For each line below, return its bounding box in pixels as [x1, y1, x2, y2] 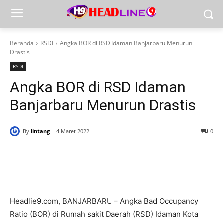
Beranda [10, 39, 34, 47]
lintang [31, 127, 50, 135]
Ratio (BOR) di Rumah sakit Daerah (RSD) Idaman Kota [10, 209, 198, 219]
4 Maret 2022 [56, 127, 89, 135]
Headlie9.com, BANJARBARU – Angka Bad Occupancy [10, 196, 198, 206]
